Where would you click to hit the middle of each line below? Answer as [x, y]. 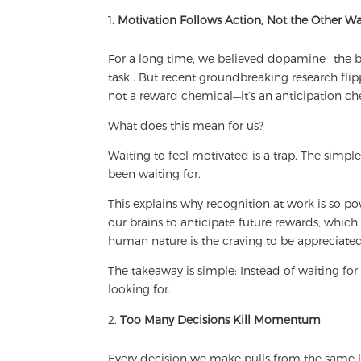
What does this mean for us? [186, 126]
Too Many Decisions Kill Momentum [221, 320]
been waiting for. [155, 174]
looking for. [141, 289]
